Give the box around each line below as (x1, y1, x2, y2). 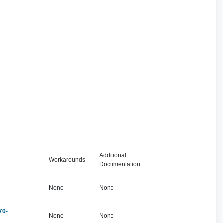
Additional (99, 152, 126, 159)
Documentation (99, 161, 140, 168)
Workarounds (48, 156, 85, 163)
